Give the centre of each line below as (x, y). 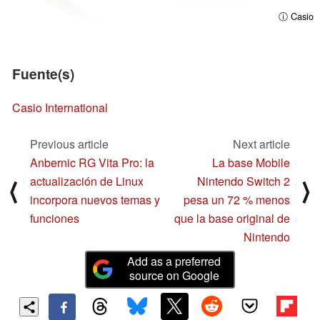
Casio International (60, 108)
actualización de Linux (87, 181)
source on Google (174, 275)
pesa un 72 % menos (237, 199)
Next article (261, 144)
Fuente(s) (43, 74)
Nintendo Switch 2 (244, 181)
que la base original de (232, 218)
